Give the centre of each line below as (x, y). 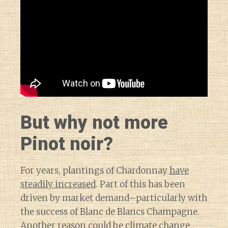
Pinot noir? (67, 144)
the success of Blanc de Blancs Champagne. (110, 211)
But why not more (94, 122)
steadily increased (58, 184)
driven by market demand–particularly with (114, 198)
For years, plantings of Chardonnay (95, 170)
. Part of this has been (140, 184)
